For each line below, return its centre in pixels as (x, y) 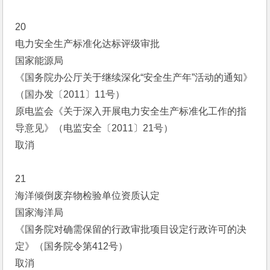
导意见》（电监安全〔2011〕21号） (94, 128)
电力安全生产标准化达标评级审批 (88, 44)
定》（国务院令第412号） (72, 246)
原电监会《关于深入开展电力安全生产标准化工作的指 (131, 111)
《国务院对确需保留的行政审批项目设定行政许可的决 (131, 229)
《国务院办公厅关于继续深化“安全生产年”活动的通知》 (134, 77)
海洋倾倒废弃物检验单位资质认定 (88, 196)
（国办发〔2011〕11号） (70, 94)
